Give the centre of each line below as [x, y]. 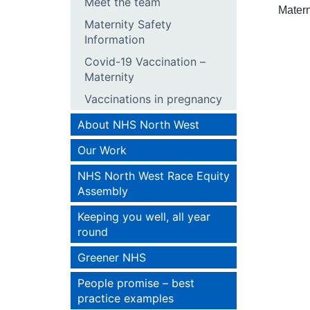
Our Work [102, 150]
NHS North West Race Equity [154, 176]
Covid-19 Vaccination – [145, 62]
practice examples [126, 298]
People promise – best [136, 283]
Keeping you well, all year [144, 217]
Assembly [103, 191]
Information [115, 39]
